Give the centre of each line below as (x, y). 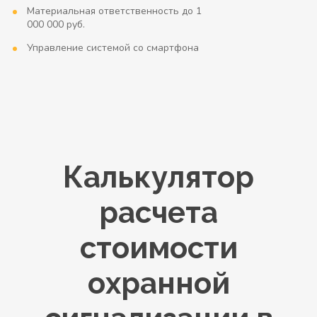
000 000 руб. (56, 24)
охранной (158, 283)
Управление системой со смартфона (113, 48)
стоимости (158, 248)
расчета (158, 213)
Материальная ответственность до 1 (115, 11)
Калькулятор (158, 177)
